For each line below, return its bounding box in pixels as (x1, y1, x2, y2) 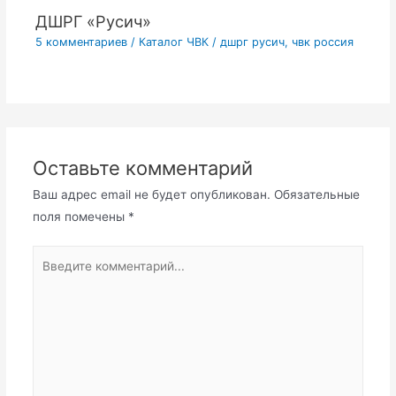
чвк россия (292, 35, 354, 49)
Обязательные (273, 187, 360, 202)
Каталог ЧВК (139, 35, 209, 49)
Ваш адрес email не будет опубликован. (32, 187, 270, 202)
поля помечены (32, 209, 128, 224)
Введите (31, 248, 81, 263)
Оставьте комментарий (32, 156, 253, 179)
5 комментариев (35, 35, 128, 49)
